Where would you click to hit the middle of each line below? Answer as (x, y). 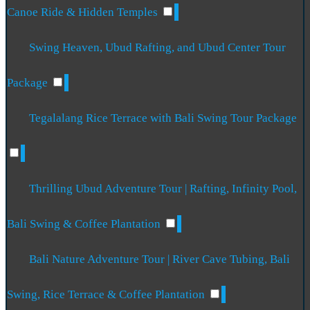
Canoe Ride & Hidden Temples (84, 12)
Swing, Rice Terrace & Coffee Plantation (107, 295)
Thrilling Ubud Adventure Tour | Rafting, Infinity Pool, (163, 189)
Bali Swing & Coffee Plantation (85, 224)
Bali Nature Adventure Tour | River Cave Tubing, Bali (160, 259)
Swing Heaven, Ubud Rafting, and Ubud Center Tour (158, 48)
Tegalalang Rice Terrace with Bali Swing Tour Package (163, 118)
